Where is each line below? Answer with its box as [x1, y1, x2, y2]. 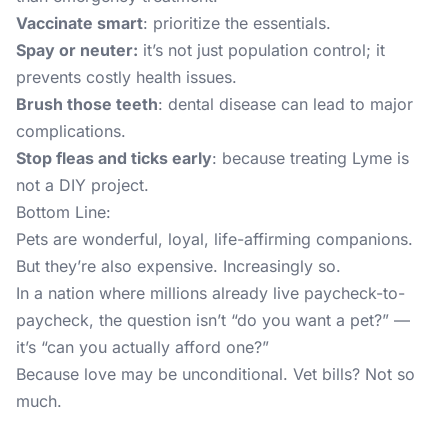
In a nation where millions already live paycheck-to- [16, 283, 405, 303]
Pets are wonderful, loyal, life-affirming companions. [16, 229, 413, 249]
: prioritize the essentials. [143, 13, 331, 33]
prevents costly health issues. [16, 67, 237, 87]
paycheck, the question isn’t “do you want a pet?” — [16, 310, 410, 330]
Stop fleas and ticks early [16, 148, 212, 168]
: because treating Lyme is [212, 148, 409, 168]
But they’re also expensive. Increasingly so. [16, 256, 341, 276]
